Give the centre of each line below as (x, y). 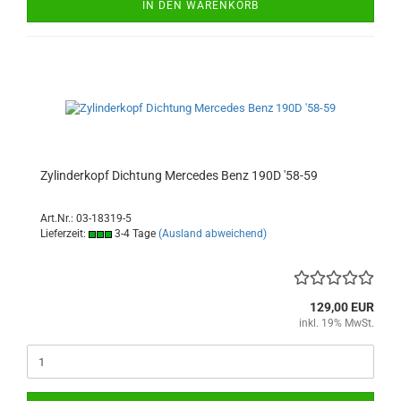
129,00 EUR (342, 307)
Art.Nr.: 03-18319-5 (86, 218)
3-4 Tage (134, 234)
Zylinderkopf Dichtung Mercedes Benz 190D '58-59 (179, 175)
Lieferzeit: (64, 234)
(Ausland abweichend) (213, 234)
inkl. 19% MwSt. (337, 323)
